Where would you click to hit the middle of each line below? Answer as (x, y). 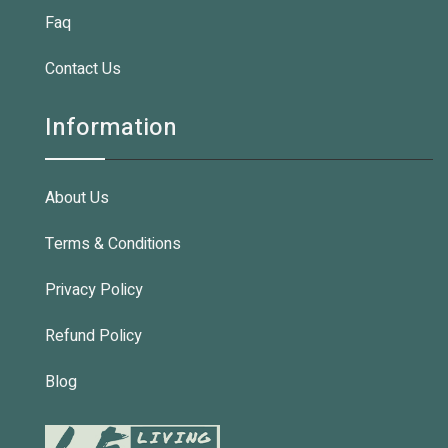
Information (111, 127)
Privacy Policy (94, 290)
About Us (77, 198)
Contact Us (83, 69)
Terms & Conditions (113, 244)
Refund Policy (93, 336)
